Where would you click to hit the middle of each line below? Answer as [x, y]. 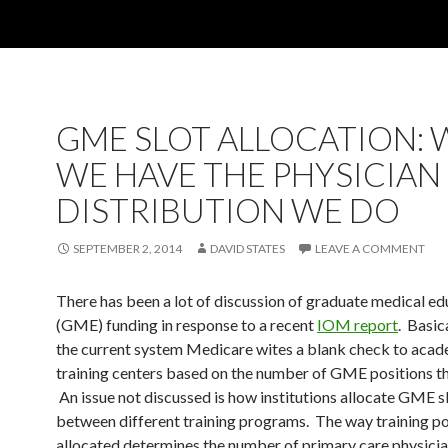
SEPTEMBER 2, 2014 [127, 248]
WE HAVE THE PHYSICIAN [248, 174]
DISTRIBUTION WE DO [228, 210]
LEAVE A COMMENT [370, 248]
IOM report [357, 324]
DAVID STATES [247, 248]
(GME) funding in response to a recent [186, 324]
